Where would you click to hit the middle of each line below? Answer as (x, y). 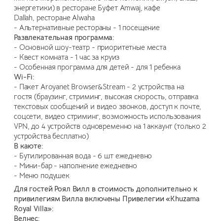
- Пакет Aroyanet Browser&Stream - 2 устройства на (99, 87)
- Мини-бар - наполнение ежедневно (76, 166)
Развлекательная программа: (64, 37)
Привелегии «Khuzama (161, 199)
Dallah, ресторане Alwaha (54, 18)
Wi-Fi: (24, 77)
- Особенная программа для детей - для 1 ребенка (97, 67)
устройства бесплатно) (51, 136)
